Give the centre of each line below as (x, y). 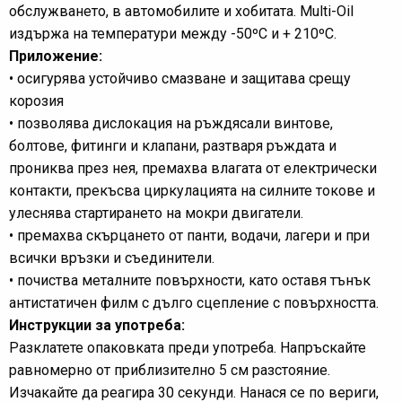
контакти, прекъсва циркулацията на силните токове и (192, 191)
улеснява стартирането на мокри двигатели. (156, 213)
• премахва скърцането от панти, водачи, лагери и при (189, 236)
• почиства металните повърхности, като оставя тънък (190, 280)
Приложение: (56, 56)
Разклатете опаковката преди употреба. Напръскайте (188, 348)
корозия (36, 101)
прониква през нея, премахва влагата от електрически (193, 168)
